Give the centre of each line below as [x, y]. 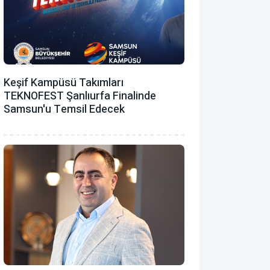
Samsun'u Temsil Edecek [64, 109]
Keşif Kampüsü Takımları [64, 83]
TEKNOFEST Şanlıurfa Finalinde [80, 96]
